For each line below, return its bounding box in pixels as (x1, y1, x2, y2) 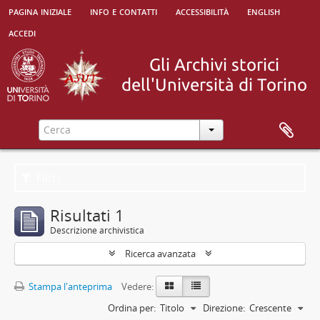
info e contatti (90, 3, 157, 19)
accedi (9, 24, 36, 40)
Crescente (249, 301, 291, 314)
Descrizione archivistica (50, 224, 144, 236)
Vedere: (121, 280, 154, 293)
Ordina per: (108, 301, 156, 314)
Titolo (160, 301, 184, 314)
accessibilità (176, 3, 229, 19)
